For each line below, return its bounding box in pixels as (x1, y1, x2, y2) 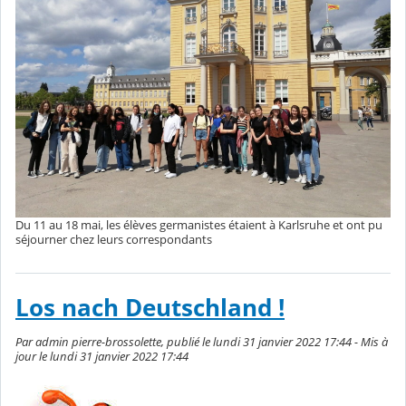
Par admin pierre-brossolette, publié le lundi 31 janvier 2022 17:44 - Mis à (15, 333, 388, 351)
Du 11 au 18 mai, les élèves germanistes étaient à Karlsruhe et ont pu (15, 217, 382, 234)
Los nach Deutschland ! (15, 292, 285, 324)
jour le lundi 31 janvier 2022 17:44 (15, 348, 188, 365)
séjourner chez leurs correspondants (15, 231, 212, 248)
